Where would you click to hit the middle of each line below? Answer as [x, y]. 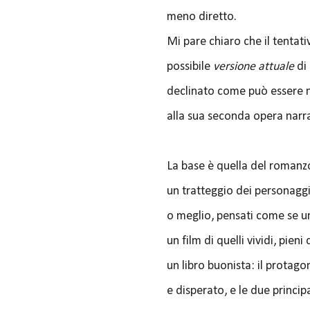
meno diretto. [202, 17]
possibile [190, 67]
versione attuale [254, 67]
